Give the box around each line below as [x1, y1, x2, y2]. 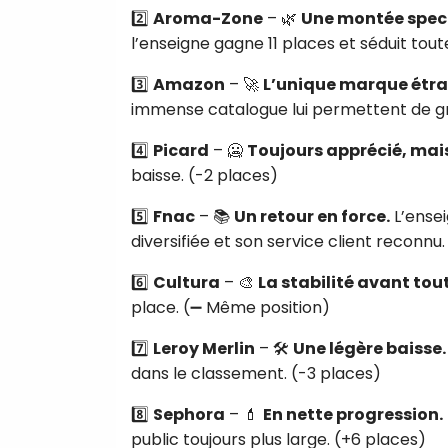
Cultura [153, 270, 220, 294]
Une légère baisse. [293, 336, 446, 360]
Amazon [153, 72, 225, 96]
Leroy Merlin [153, 336, 255, 360]
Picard [153, 138, 209, 162]
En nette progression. [263, 402, 443, 426]
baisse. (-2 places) [131, 163, 278, 187]
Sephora [153, 402, 225, 426]
